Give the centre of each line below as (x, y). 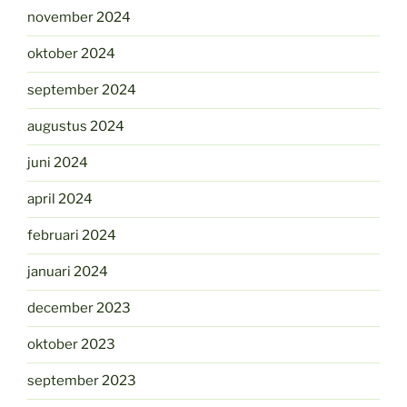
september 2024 (82, 90)
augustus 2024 (76, 127)
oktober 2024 (71, 54)
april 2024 (60, 199)
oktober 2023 (71, 345)
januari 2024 (68, 272)
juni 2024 (58, 163)
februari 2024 (72, 236)
